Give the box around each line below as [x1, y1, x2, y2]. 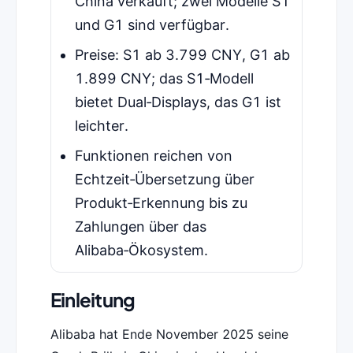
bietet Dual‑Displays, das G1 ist [74, 94, 281, 111]
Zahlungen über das [74, 218, 206, 236]
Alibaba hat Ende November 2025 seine [50, 326, 288, 343]
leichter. [74, 117, 128, 135]
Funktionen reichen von [74, 147, 232, 165]
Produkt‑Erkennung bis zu [74, 195, 247, 212]
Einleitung [50, 288, 136, 312]
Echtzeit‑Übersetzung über [74, 171, 255, 188]
